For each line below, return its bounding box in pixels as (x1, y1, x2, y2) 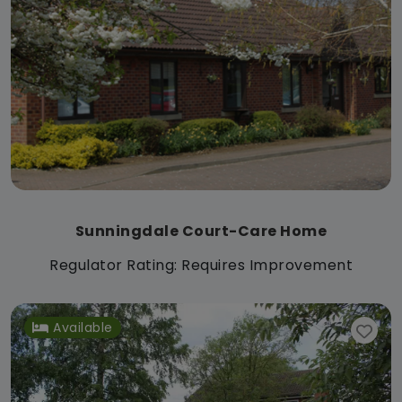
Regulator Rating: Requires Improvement (49, 255, 353, 276)
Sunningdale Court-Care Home (74, 221, 328, 242)
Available (53, 319, 113, 337)
